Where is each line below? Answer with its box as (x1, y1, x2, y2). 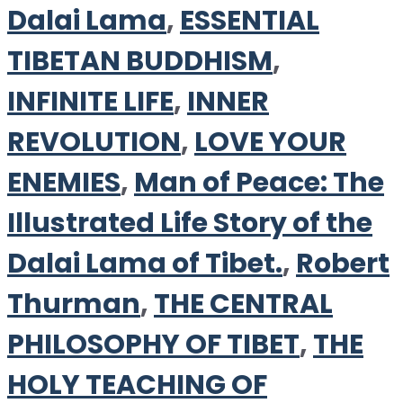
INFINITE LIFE (7, 83, 174, 121)
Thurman (7, 285, 140, 323)
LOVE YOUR (194, 123, 346, 161)
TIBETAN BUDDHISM (7, 42, 273, 80)
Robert (296, 245, 390, 282)
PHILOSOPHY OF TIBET (7, 326, 300, 363)
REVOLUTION (7, 123, 181, 161)
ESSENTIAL (180, 2, 319, 40)
